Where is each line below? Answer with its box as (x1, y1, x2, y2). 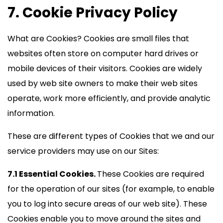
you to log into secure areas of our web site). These (7, 198, 207, 210)
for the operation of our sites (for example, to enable (7, 183, 215, 195)
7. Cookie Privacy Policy (7, 3, 178, 22)
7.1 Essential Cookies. (7, 168, 97, 180)
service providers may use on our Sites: (7, 145, 159, 157)
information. (7, 108, 55, 119)
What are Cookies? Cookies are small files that (7, 33, 189, 44)
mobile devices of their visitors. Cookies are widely (7, 63, 202, 74)
